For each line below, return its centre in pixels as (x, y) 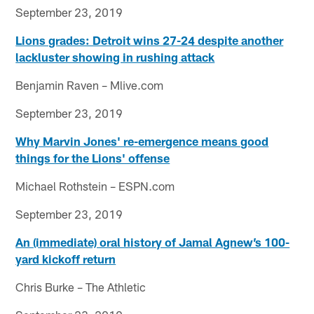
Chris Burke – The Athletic (81, 286)
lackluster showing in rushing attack (115, 56)
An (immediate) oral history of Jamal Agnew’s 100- (153, 241)
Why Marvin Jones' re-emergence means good (142, 141)
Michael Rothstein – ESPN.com (95, 185)
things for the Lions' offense (93, 157)
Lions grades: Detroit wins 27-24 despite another (150, 40)
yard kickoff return (66, 258)
